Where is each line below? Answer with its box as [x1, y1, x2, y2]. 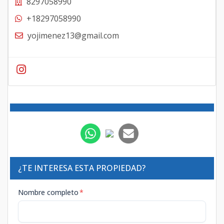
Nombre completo [18, 187, 78, 197]
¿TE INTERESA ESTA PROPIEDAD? [18, 162, 145, 173]
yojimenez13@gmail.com [27, 29, 119, 41]
